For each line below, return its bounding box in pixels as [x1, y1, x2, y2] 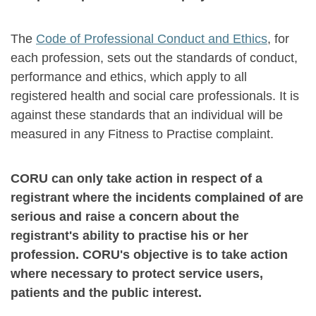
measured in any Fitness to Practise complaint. [11, 127, 274, 141]
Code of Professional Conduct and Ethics [36, 32, 267, 46]
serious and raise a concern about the [11, 209, 239, 224]
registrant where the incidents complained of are [11, 190, 303, 205]
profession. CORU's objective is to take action [11, 248, 288, 262]
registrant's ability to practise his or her [11, 229, 248, 243]
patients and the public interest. [11, 286, 202, 300]
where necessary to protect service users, [11, 267, 263, 281]
